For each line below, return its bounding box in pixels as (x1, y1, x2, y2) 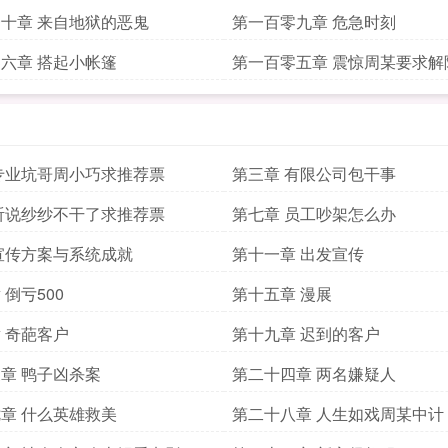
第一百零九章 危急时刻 (232, 10, 396, 33)
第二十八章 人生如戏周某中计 (232, 402, 444, 425)
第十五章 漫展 (232, 282, 332, 305)
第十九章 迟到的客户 (232, 322, 380, 345)
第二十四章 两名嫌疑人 (232, 362, 396, 385)
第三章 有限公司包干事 (232, 162, 396, 185)
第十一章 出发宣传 (232, 242, 364, 265)
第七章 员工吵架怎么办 (232, 202, 396, 225)
